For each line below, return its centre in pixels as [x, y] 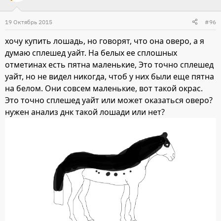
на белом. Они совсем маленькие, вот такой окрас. [104, 88]
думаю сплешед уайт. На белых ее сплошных [91, 53]
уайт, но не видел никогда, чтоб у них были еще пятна [110, 76]
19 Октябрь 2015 [29, 22]
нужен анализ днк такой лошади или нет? [85, 112]
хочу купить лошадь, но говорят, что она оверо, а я [105, 41]
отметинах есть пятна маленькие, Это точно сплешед [109, 64]
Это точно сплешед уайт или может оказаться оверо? [109, 100]
